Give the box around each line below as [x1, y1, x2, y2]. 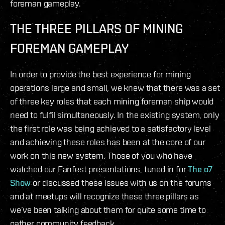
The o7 [188, 164, 213, 175]
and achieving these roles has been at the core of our [10, 137, 205, 148]
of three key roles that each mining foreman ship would [10, 96, 214, 107]
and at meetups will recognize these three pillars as [10, 191, 199, 202]
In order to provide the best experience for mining [10, 69, 191, 80]
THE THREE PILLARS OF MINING [10, 21, 183, 37]
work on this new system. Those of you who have [10, 150, 192, 161]
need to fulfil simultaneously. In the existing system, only [10, 109, 219, 121]
